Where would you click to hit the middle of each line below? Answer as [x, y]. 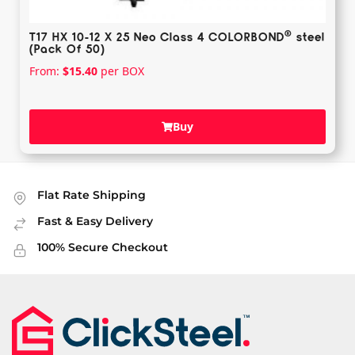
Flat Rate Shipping [92, 195]
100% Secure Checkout [103, 247]
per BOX [122, 71]
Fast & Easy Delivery [95, 221]
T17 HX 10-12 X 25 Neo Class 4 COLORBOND [157, 36]
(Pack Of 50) [67, 48]
